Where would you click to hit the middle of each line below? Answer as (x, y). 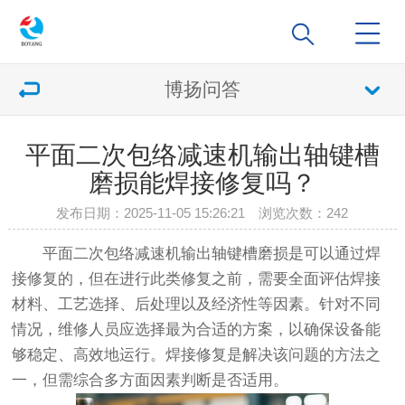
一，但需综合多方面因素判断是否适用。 (151, 381)
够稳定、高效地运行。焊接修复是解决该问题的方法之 (197, 355)
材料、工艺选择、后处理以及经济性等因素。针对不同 (197, 305)
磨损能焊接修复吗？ (202, 183)
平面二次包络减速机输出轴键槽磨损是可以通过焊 (212, 254)
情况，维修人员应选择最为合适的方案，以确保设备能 (197, 330)
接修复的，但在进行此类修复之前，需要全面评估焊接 (197, 279)
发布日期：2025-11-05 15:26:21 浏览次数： (192, 213)
